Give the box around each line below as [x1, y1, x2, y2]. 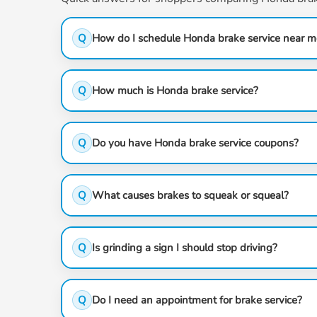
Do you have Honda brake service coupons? [92, 136, 299, 150]
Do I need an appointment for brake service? [92, 293, 302, 307]
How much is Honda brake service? [92, 83, 258, 98]
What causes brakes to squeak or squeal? [92, 188, 289, 202]
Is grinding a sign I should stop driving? [92, 241, 277, 255]
